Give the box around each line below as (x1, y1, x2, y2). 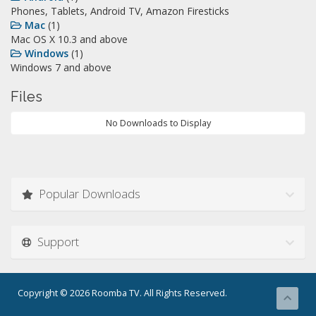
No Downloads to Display (105, 117, 211, 129)
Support (32, 233, 79, 250)
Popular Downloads (33, 186, 140, 202)
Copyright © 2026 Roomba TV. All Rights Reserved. (18, 287, 227, 299)
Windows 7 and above (11, 61, 111, 74)
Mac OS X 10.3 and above (11, 32, 128, 46)
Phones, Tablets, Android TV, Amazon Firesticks (11, 4, 229, 18)
